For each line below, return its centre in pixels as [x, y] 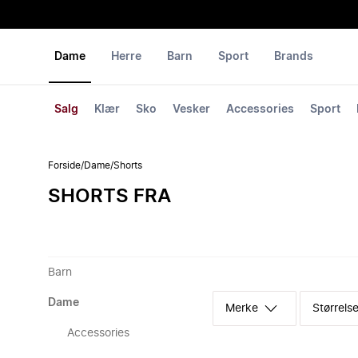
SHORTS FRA [109, 197]
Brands [294, 57]
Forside [64, 165]
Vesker [191, 109]
